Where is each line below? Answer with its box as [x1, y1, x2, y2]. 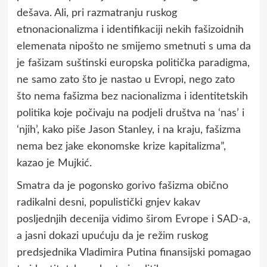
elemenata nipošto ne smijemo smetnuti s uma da [16, 41, 251, 52]
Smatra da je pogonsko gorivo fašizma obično [16, 180, 228, 191]
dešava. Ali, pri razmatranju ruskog [16, 7, 177, 18]
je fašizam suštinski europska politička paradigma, [16, 57, 250, 69]
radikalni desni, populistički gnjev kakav [16, 197, 200, 208]
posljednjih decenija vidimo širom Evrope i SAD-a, [16, 213, 250, 225]
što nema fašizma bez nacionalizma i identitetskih [16, 91, 248, 102]
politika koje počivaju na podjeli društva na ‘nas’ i [16, 107, 244, 119]
